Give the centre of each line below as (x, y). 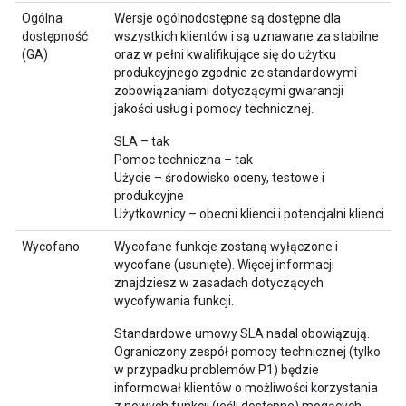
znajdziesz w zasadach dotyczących (219, 283)
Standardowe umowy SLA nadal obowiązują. (242, 333)
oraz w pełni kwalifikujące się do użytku (225, 54)
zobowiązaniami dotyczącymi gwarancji (229, 91)
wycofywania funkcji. (174, 301)
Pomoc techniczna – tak (184, 159)
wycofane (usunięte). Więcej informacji (224, 265)
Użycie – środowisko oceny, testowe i (219, 178)
